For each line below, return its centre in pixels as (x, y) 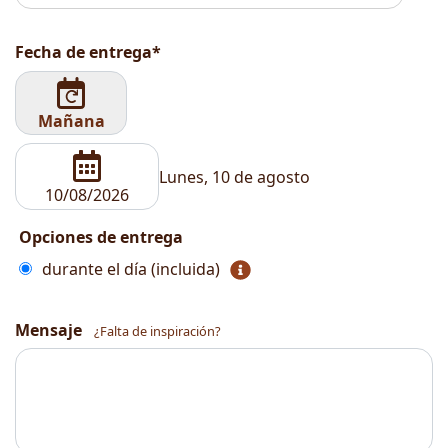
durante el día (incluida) (131, 269)
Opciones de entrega (101, 237)
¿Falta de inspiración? (157, 331)
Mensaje (48, 330)
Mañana (71, 121)
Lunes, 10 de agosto (234, 176)
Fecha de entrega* (88, 51)
